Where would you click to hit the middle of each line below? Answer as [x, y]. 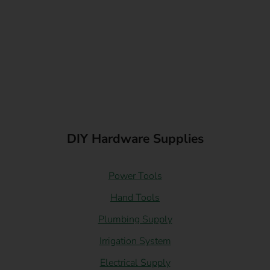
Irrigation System [135, 241]
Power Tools [135, 176]
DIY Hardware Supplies [135, 138]
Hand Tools [135, 197]
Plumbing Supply [135, 219]
